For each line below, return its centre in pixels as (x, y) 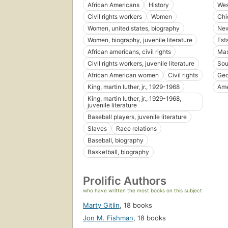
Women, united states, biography (134, 28)
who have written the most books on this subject (142, 191)
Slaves (97, 129)
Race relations (136, 129)
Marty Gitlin (101, 205)
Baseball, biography (116, 140)
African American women (123, 75)
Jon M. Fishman (108, 218)
